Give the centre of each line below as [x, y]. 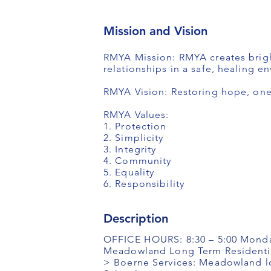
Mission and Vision [155, 31]
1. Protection [135, 126]
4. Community [138, 161]
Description [136, 218]
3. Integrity [130, 149]
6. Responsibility [144, 184]
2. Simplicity [134, 138]
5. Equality [129, 172]
